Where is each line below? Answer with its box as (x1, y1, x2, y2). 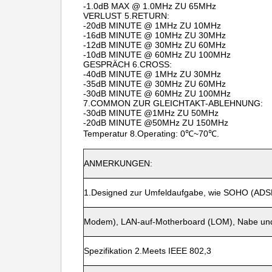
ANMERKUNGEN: (84, 158, 152, 168)
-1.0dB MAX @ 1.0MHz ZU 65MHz (83, 1, 216, 11)
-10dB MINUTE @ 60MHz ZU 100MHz (83, 50, 231, 59)
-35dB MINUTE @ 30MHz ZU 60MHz (83, 79, 226, 89)
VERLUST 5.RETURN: (83, 11, 169, 21)
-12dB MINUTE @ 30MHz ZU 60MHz (83, 40, 226, 50)
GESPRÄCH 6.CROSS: (83, 59, 172, 69)
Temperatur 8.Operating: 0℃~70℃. (83, 129, 219, 138)
